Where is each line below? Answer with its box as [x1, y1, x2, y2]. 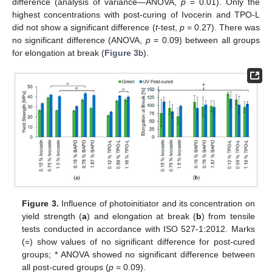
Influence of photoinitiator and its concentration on [58, 199, 255, 209]
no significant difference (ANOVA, [12, 35, 146, 45]
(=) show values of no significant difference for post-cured [22, 237, 255, 247]
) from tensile [202, 211, 255, 222]
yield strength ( [22, 211, 83, 222]
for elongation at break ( [12, 47, 104, 58]
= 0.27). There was [184, 22, 260, 32]
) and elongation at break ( [87, 211, 197, 222]
